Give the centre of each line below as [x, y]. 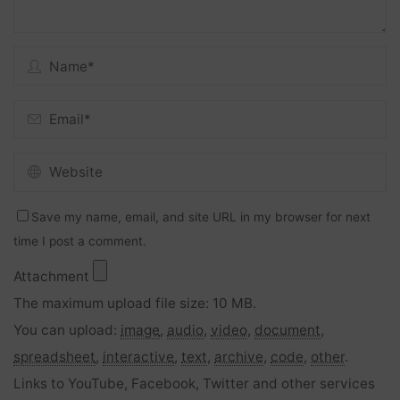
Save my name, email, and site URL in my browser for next [201, 217]
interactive [139, 356]
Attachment [54, 276]
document [288, 329]
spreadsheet [55, 356]
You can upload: [67, 329]
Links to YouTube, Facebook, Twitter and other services [195, 383]
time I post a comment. [80, 241]
